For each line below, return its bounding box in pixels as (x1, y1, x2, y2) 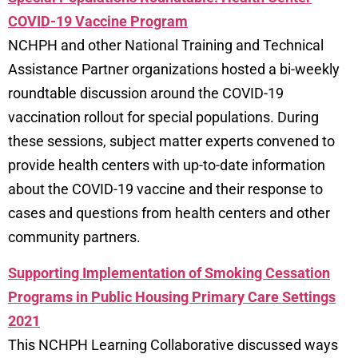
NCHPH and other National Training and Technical (8, 37, 324, 54)
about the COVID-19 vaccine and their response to (8, 181, 323, 198)
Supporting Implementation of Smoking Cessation (8, 264, 330, 281)
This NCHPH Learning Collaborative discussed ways (8, 336, 338, 353)
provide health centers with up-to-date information (8, 157, 325, 174)
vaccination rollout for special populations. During (8, 109, 319, 126)
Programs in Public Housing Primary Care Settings (8, 288, 336, 305)
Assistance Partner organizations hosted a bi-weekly (8, 61, 340, 78)
